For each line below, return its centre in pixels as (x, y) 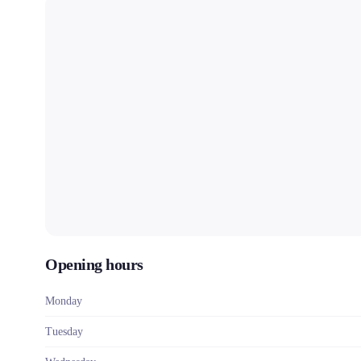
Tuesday (64, 332)
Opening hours (94, 264)
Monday (64, 301)
